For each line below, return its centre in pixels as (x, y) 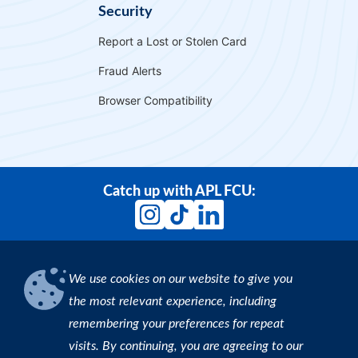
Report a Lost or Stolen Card (173, 42)
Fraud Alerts (130, 71)
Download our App (163, 290)
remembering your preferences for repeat (177, 323)
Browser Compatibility (155, 101)
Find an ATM (151, 340)
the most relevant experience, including (173, 301)
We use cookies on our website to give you (181, 278)
